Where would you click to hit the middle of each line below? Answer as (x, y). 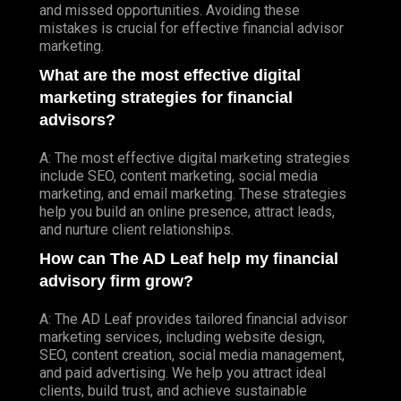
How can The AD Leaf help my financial (189, 258)
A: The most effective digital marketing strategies (195, 158)
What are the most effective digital (170, 75)
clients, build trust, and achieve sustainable (173, 390)
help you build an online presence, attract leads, (187, 211)
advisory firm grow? (116, 281)
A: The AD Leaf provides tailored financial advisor (193, 319)
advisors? (77, 119)
